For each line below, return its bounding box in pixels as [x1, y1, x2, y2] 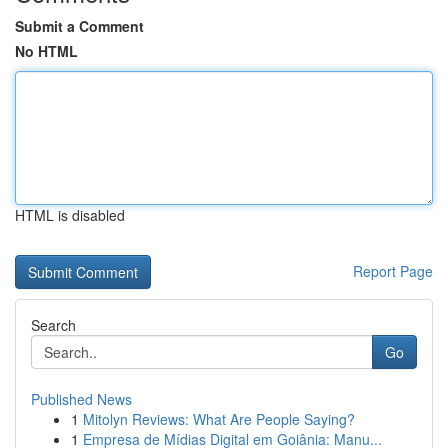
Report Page [353, 261, 433, 281]
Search [31, 315, 76, 335]
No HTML [15, 41, 78, 61]
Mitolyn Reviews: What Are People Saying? [83, 409, 355, 429]
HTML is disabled [15, 205, 125, 225]
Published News [31, 389, 132, 409]
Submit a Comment [15, 16, 144, 36]
